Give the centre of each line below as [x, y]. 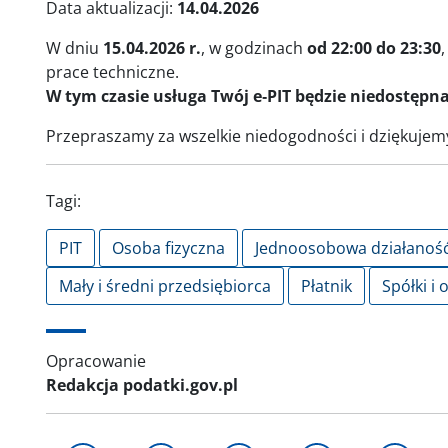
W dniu [74, 47]
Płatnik [326, 285]
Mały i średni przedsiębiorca [165, 285]
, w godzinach [254, 47]
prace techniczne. [112, 71]
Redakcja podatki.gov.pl [142, 384]
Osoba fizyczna [168, 247]
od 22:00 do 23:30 [374, 47]
